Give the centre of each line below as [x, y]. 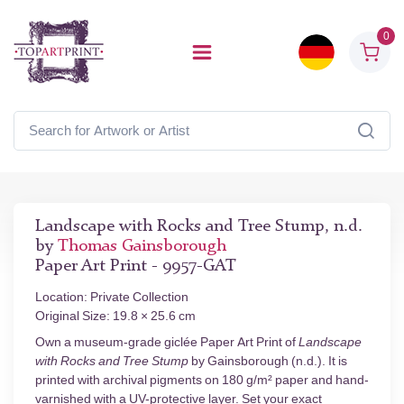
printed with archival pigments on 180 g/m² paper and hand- [202, 380]
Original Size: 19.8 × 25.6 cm [115, 316]
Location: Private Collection [112, 297]
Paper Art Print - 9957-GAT [136, 266]
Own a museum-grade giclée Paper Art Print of [167, 342]
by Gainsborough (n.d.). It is [268, 361]
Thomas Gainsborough [142, 247]
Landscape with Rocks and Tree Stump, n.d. [199, 227]
